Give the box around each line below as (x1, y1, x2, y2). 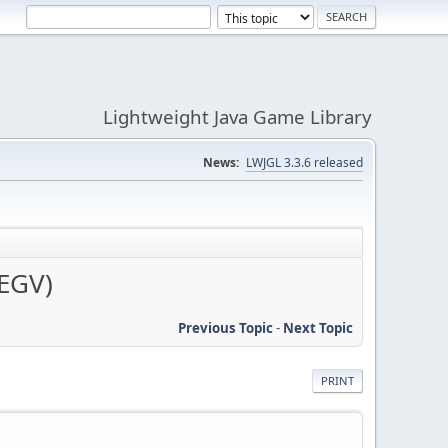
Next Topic (283, 318, 353, 337)
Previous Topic (178, 318, 273, 337)
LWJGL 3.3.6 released (246, 154, 363, 171)
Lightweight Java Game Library (103, 104, 372, 129)
